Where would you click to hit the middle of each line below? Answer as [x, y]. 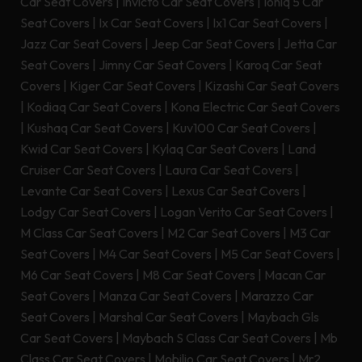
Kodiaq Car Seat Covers [94, 107]
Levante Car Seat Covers [91, 191]
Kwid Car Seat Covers [82, 149]
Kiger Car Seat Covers [133, 86]
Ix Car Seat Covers [151, 23]
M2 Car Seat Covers [224, 233]
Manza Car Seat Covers [165, 296]
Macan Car [295, 275]
